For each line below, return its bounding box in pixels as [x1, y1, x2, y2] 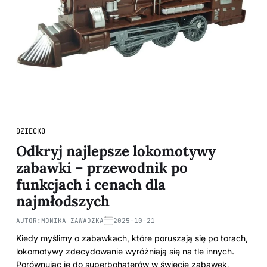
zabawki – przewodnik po [16, 159, 188, 177]
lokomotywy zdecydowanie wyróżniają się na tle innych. [16, 246, 234, 256]
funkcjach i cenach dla [16, 175, 166, 194]
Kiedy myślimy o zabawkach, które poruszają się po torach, [16, 233, 248, 243]
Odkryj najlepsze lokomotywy [16, 142, 216, 160]
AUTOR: [16, 216, 41, 225]
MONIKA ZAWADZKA [41, 216, 104, 225]
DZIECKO [16, 126, 45, 136]
